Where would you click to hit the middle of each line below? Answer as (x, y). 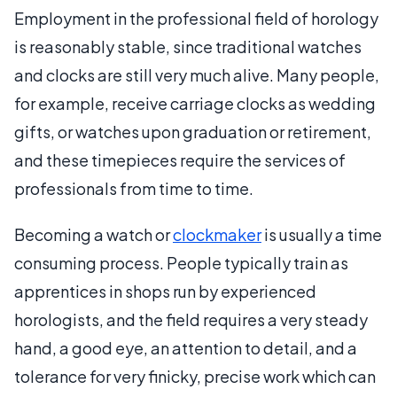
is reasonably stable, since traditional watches (188, 47)
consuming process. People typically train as (181, 263)
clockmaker (217, 234)
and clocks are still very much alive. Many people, (197, 75)
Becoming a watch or (93, 234)
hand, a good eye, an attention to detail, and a (186, 348)
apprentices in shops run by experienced (165, 291)
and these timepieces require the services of (180, 160)
